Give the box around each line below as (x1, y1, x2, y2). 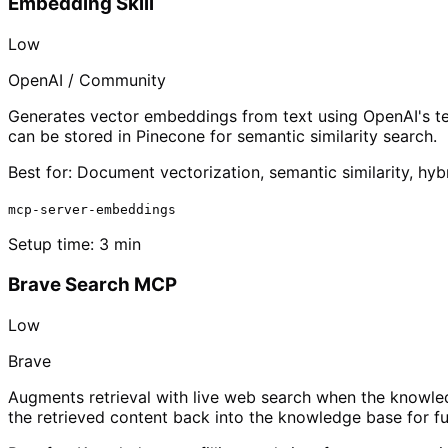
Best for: (8, 162, 72, 183)
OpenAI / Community (8, 70, 166, 91)
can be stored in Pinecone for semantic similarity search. (8, 126, 437, 147)
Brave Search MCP (8, 272, 177, 296)
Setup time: (8, 234, 99, 255)
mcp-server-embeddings (8, 202, 176, 218)
